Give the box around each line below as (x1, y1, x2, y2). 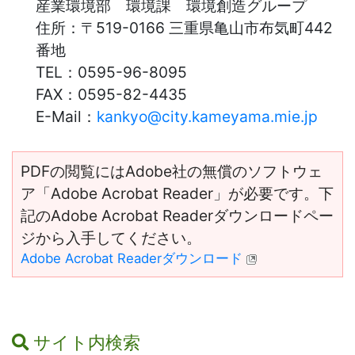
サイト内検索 (33, 331, 140, 353)
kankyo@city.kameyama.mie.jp (97, 106, 318, 126)
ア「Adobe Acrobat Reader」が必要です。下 (21, 183, 334, 203)
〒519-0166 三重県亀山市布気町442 (81, 17, 333, 37)
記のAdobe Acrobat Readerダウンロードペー (21, 205, 334, 225)
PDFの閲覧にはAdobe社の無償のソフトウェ (21, 161, 323, 181)
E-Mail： (36, 106, 97, 126)
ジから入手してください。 (21, 227, 201, 247)
